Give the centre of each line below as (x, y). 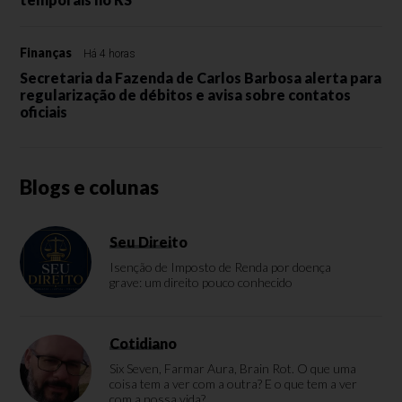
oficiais (44, 111)
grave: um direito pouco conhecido (201, 282)
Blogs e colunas (90, 187)
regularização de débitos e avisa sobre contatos (186, 94)
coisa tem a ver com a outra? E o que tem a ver (234, 383)
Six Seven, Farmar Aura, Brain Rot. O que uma (233, 368)
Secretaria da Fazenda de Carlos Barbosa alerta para (201, 77)
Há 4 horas (110, 53)
